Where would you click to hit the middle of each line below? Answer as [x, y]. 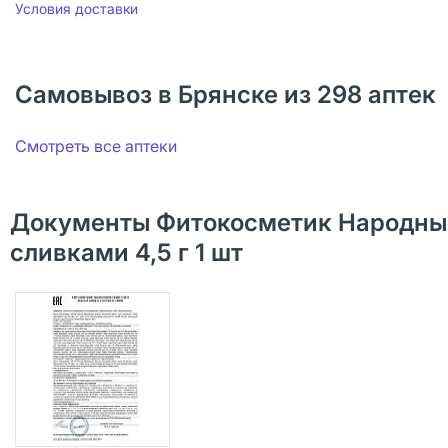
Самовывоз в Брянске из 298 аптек [225, 94]
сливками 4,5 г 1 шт [126, 252]
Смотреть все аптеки [96, 146]
